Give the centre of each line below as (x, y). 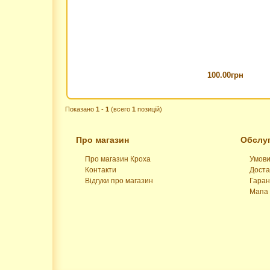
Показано (80, 109)
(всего (121, 109)
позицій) (149, 109)
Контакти (101, 170)
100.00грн (225, 75)
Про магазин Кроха (118, 159)
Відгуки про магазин (119, 181)
